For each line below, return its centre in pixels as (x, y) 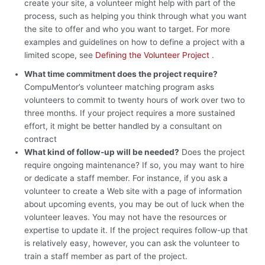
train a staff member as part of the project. (106, 256)
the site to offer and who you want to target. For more (127, 29)
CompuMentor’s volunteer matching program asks (119, 87)
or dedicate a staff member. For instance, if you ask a (126, 178)
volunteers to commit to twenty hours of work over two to (135, 100)
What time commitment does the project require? (121, 74)
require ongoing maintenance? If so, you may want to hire (135, 165)
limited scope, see (60, 55)
